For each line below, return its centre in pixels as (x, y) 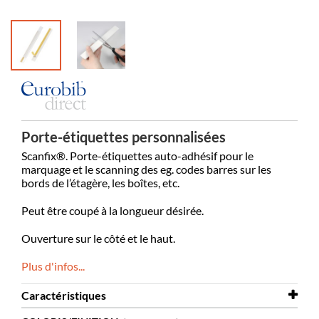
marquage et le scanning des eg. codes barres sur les (146, 169)
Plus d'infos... (53, 266)
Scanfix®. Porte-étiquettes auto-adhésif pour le (137, 156)
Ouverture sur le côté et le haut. (98, 239)
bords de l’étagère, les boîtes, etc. (100, 183)
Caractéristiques (64, 296)
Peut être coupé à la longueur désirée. (113, 211)
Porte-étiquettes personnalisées (124, 137)
